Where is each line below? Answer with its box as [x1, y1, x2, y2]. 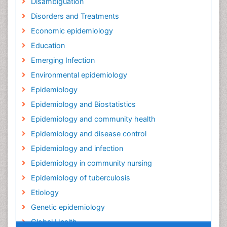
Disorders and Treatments [30, 12, 119, 21]
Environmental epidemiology [30, 70, 127, 80]
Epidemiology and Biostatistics [30, 100, 136, 109]
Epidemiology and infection [30, 144, 123, 153]
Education [30, 41, 65, 50]
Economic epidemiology [30, 26, 113, 35]
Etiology [30, 188, 59, 197]
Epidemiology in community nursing [30, 159, 152, 168]
